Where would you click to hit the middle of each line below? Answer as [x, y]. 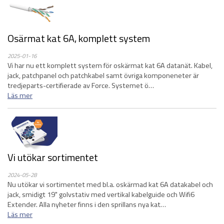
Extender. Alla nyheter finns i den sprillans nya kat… [87, 204]
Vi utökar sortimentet [53, 157]
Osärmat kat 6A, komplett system [79, 38]
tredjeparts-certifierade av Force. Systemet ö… [81, 85]
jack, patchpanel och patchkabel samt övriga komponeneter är [103, 75]
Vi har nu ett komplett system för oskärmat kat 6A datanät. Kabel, [110, 65]
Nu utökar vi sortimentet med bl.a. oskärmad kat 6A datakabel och [110, 184]
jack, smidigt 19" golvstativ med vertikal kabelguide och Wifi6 [101, 194]
